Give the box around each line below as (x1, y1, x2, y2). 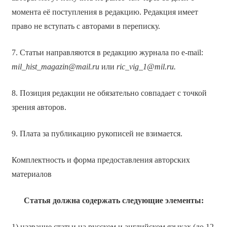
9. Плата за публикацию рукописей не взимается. (11, 129, 182, 138)
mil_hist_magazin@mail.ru (11, 62, 99, 71)
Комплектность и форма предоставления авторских (11, 155, 190, 164)
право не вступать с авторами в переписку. (11, 21, 160, 30)
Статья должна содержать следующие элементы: (23, 196, 204, 205)
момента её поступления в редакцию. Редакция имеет (11, 7, 198, 16)
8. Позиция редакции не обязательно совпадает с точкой (11, 88, 207, 97)
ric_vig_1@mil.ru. (116, 62, 176, 71)
